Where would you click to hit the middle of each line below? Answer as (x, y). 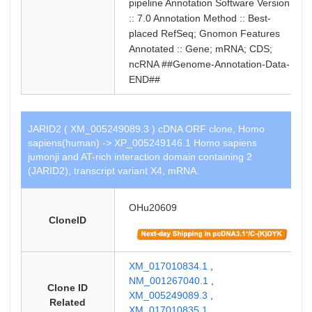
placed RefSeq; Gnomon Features (204, 33)
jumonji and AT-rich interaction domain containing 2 (140, 157)
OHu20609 (153, 208)
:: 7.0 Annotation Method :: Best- (200, 18)
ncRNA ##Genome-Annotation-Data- (209, 64)
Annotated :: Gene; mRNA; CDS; (200, 49)
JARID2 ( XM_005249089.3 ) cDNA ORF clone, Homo (146, 129)
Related (68, 302)
